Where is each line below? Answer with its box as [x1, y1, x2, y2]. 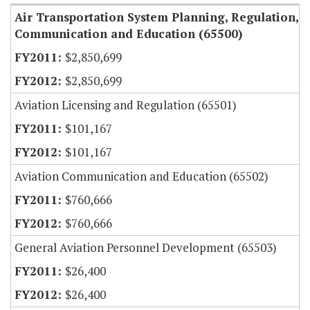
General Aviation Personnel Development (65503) [15, 239, 277, 256]
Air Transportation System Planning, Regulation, [15, 9, 299, 26]
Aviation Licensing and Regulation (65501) [15, 97, 237, 113]
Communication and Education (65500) [15, 26, 242, 42]
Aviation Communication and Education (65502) [15, 168, 268, 185]
